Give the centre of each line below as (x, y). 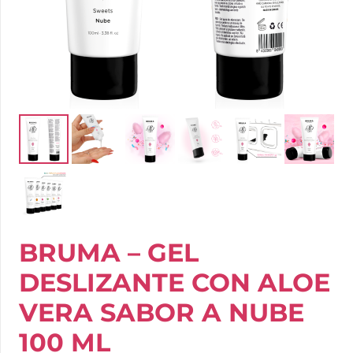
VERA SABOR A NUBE (162, 312)
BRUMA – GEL (109, 252)
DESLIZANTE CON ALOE (175, 282)
